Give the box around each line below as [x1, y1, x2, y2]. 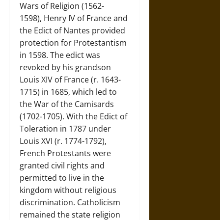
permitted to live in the [20, 172, 104, 183]
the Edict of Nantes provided [20, 25, 125, 36]
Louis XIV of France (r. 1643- [20, 74, 121, 85]
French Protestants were [20, 148, 111, 159]
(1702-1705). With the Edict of [20, 111, 127, 122]
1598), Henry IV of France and [20, 13, 128, 24]
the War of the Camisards [20, 99, 114, 110]
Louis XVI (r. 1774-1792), [20, 136, 107, 146]
